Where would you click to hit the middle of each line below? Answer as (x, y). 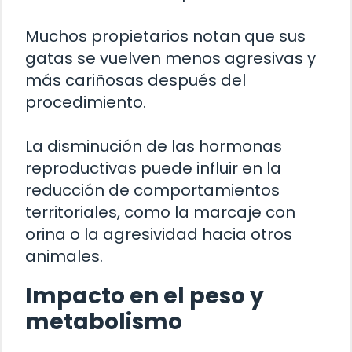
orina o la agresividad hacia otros (159, 234)
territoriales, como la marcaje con (160, 212)
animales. (64, 256)
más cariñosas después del (136, 80)
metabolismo (104, 321)
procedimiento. (86, 102)
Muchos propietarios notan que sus (165, 36)
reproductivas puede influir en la (153, 168)
